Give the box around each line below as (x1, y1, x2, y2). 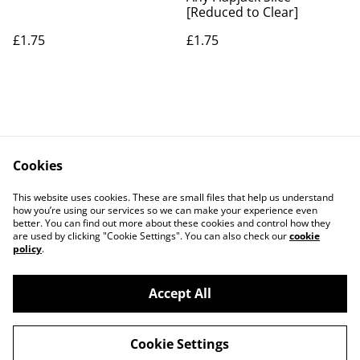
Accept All (148, 284, 211, 302)
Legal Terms (209, 181, 283, 198)
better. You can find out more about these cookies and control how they (13, 216, 330, 230)
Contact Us (80, 181, 148, 198)
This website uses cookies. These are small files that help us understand (13, 190, 333, 204)
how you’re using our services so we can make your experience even (13, 203, 317, 217)
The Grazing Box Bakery (59, 309, 211, 326)
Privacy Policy (73, 196, 155, 214)
